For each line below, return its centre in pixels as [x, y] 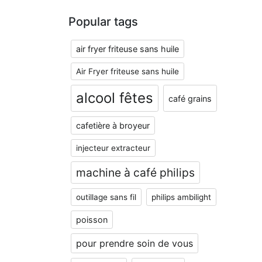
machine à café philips [135, 173]
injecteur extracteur [113, 148]
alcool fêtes [115, 98]
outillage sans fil [106, 197]
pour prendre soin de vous [135, 243]
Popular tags [103, 22]
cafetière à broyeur [113, 125]
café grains [190, 98]
